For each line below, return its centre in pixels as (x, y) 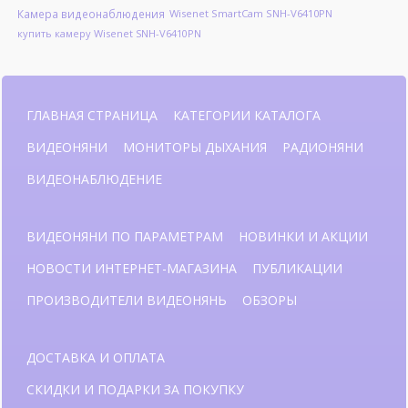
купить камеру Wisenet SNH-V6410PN (109, 34)
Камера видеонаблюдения (91, 14)
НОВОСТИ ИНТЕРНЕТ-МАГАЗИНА (132, 268)
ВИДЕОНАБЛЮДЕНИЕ (94, 178)
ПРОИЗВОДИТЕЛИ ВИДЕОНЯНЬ (127, 300)
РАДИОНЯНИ (323, 147)
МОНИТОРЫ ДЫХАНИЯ (195, 147)
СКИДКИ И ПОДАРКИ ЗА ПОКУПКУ (135, 389)
